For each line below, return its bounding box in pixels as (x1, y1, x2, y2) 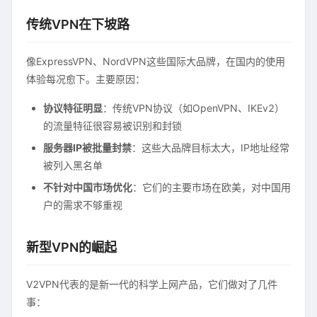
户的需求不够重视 (43, 199, 122, 211)
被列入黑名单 (43, 159, 103, 171)
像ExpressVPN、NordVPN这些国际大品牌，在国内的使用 (26, 55, 285, 67)
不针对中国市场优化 (43, 181, 132, 193)
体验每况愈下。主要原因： (26, 73, 145, 85)
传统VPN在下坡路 (26, 17, 129, 32)
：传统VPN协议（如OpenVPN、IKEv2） (103, 102, 284, 114)
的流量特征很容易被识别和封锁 (43, 120, 182, 132)
